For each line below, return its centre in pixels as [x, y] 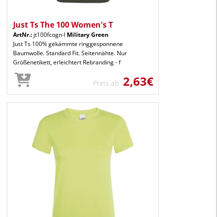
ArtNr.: [23, 34]
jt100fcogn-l [49, 34]
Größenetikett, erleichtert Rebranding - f [67, 62]
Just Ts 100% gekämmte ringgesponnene [68, 44]
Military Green [88, 34]
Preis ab [108, 83]
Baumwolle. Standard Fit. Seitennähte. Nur [70, 53]
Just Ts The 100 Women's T [63, 24]
